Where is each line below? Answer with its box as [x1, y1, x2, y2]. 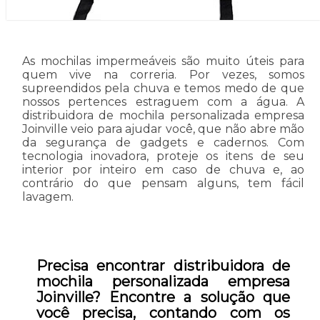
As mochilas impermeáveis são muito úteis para [21, 54, 305, 68]
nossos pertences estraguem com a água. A [21, 94, 305, 109]
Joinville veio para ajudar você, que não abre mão [21, 121, 305, 136]
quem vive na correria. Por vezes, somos [21, 67, 305, 81]
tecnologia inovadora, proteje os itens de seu [21, 149, 305, 163]
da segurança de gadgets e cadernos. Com [21, 135, 305, 149]
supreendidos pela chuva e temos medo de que [21, 81, 305, 95]
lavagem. [21, 189, 74, 204]
